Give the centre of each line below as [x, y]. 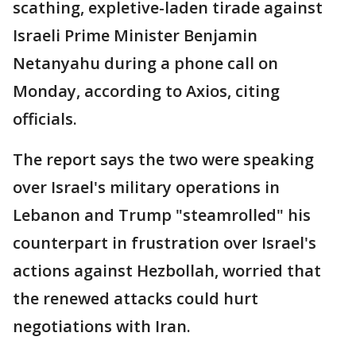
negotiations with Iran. [104, 326]
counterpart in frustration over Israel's [164, 242]
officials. [47, 118]
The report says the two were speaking [163, 159]
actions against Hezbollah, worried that [167, 270]
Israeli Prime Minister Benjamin [135, 35]
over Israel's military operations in [146, 187]
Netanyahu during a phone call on [145, 63]
